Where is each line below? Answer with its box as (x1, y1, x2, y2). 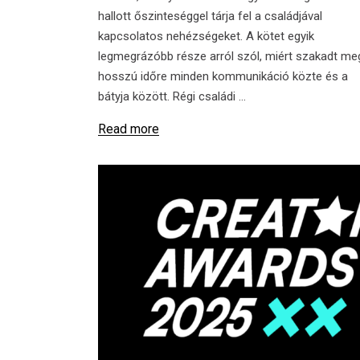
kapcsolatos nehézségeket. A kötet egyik (98, 28, 314, 43)
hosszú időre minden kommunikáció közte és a (98, 68, 348, 84)
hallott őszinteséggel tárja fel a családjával (98, 8, 322, 23)
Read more (98, 121, 159, 137)
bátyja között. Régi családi (98, 88, 239, 104)
